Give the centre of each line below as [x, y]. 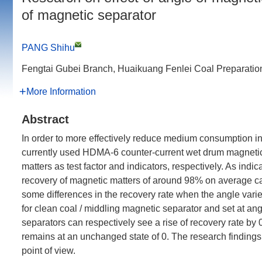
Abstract [45, 119]
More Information [61, 92]
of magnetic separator [89, 15]
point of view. [49, 251]
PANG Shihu [48, 48]
